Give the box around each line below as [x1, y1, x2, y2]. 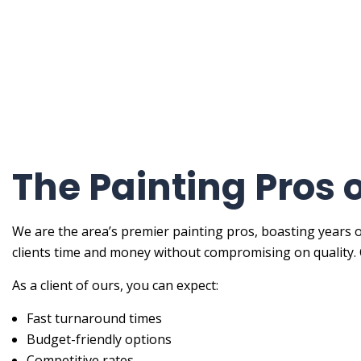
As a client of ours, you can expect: [12, 276, 218, 295]
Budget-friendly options [26, 330, 172, 349]
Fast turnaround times [26, 309, 162, 328]
